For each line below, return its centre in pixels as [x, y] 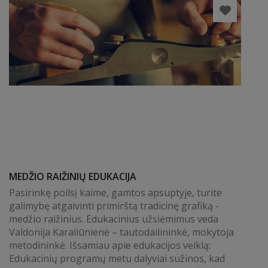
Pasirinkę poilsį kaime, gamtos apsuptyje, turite [115, 193]
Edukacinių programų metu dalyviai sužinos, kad [117, 258]
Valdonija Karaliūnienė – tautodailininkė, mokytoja [121, 232]
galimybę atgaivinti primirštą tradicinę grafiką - [114, 206]
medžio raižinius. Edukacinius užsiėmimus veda [114, 219]
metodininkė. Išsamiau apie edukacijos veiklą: [112, 245]
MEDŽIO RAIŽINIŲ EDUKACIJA [73, 176]
